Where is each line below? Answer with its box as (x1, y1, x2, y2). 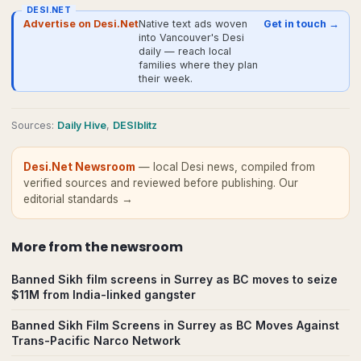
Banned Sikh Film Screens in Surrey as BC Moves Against (11, 318, 339, 332)
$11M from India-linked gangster (11, 288, 196, 301)
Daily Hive (57, 119, 106, 131)
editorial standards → (23, 193, 133, 205)
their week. (139, 73, 193, 85)
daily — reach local (139, 45, 231, 57)
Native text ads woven (139, 18, 247, 30)
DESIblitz (113, 119, 157, 131)
